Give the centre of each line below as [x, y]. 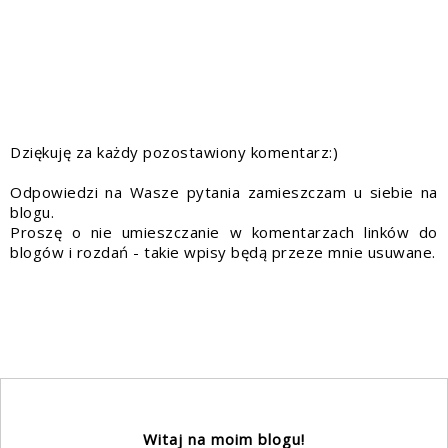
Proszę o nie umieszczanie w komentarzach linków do [224, 232]
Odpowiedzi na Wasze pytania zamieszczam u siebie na [224, 192]
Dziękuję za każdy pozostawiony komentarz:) [174, 152]
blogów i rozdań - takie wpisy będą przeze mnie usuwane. [223, 252]
